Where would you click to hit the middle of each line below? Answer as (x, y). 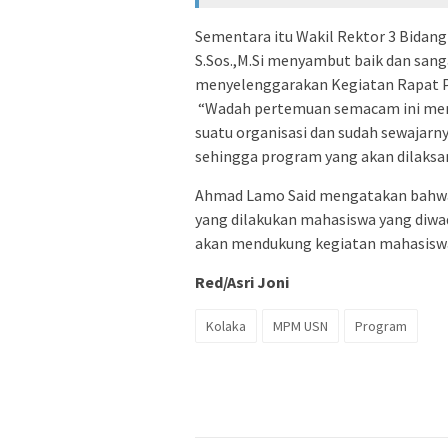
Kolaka (226, 326)
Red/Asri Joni (242, 282)
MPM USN (300, 326)
